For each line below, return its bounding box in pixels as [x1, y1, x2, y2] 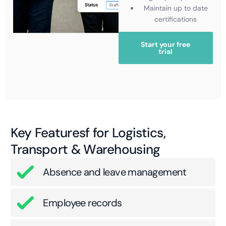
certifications [154, 14, 197, 24]
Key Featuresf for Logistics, [10, 124, 166, 141]
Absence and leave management [43, 165, 187, 179]
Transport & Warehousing [10, 140, 160, 158]
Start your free [141, 39, 191, 49]
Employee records [43, 196, 122, 209]
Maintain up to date [143, 3, 208, 13]
